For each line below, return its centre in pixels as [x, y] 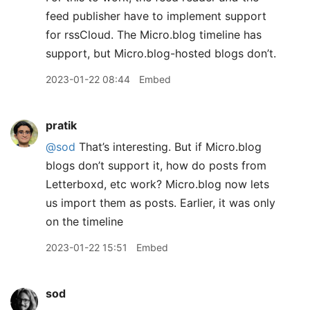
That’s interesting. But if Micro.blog [168, 147]
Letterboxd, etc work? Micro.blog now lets [157, 184]
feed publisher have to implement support [156, 16]
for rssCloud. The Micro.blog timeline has [154, 35]
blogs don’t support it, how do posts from [156, 165]
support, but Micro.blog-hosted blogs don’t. [161, 53]
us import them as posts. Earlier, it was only [161, 203]
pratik [61, 125]
